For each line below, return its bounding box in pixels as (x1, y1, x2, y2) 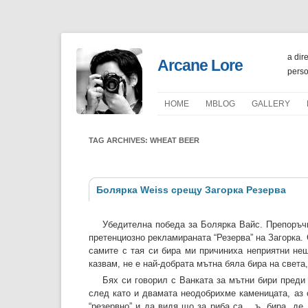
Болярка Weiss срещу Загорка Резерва (96, 184, 286, 196)
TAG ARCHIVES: (89, 136, 150, 145)
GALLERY (252, 99, 290, 109)
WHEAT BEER (150, 136, 199, 145)
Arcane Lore (157, 56, 243, 74)
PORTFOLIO (252, 124, 296, 133)
